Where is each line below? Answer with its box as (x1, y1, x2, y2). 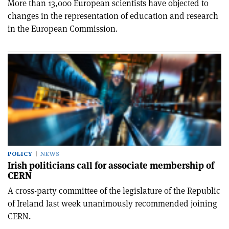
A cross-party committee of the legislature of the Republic (8, 185, 220, 196)
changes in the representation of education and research (8, 10, 218, 21)
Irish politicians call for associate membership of (8, 159, 214, 171)
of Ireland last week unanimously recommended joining (8, 198, 217, 209)
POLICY (8, 150, 32, 158)
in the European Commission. (8, 23, 118, 34)
